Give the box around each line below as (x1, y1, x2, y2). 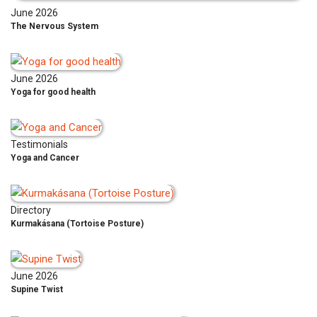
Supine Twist (11, 284, 63, 294)
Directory (11, 204, 51, 216)
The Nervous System (11, 21, 98, 31)
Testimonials (11, 138, 68, 150)
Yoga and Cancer (11, 152, 79, 163)
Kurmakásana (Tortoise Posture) (11, 218, 144, 229)
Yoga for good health (11, 86, 96, 97)
